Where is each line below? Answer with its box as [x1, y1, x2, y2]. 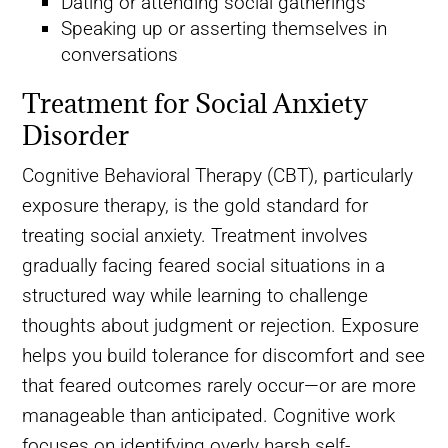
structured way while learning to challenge [22, 284, 369, 308]
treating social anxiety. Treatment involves [22, 224, 369, 248]
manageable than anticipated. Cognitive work [22, 404, 396, 428]
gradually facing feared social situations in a [22, 254, 386, 278]
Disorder [22, 118, 130, 153]
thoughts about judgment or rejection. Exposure [22, 314, 420, 338]
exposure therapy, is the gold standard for [22, 194, 369, 218]
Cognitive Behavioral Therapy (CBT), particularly [22, 164, 414, 188]
